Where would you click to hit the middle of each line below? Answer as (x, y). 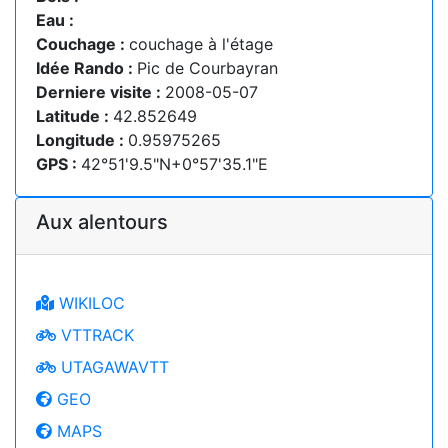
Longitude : (82, 139)
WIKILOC (89, 302)
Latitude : (74, 115)
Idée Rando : (86, 67)
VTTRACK (95, 334)
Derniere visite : (100, 91)
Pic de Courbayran (207, 67)
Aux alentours (102, 221)
